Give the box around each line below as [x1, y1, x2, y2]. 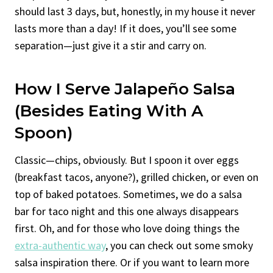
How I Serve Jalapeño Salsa [15, 79, 235, 99]
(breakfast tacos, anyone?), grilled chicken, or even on [15, 169, 258, 184]
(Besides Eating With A [15, 101, 203, 121]
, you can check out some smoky [105, 238, 253, 252]
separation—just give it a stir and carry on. [15, 38, 207, 52]
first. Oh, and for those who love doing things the [15, 221, 239, 235]
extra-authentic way [15, 238, 105, 252]
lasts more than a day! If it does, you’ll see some [15, 21, 236, 35]
